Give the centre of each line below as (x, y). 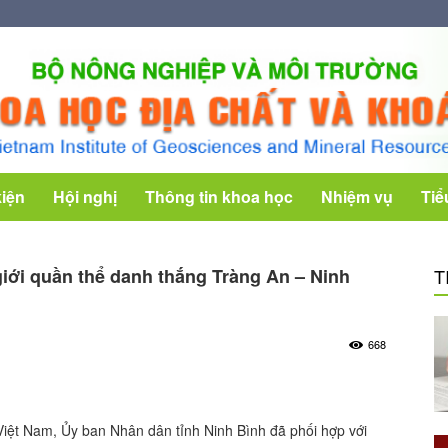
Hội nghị (85, 196)
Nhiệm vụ (357, 196)
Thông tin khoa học (219, 196)
